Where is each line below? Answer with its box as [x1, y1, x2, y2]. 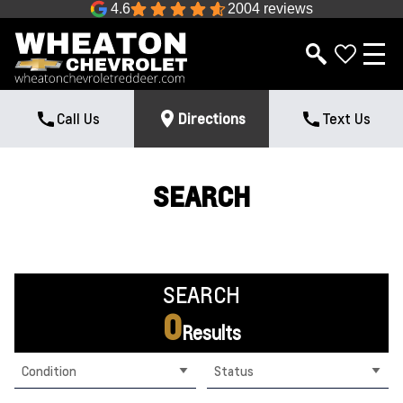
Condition [22, 362, 76, 379]
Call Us [56, 109, 100, 128]
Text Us [322, 109, 372, 128]
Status [214, 362, 254, 379]
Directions [178, 109, 246, 128]
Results [181, 321, 241, 345]
